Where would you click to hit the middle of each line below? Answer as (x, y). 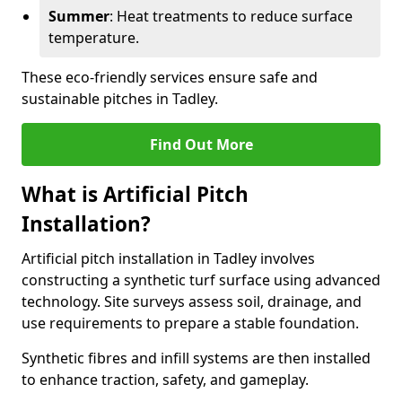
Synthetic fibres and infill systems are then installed (196, 358)
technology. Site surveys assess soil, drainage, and (192, 301)
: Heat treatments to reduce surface (231, 16)
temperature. (94, 38)
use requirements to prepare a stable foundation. (190, 323)
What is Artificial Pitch (135, 194)
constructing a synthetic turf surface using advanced (201, 280)
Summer (79, 16)
